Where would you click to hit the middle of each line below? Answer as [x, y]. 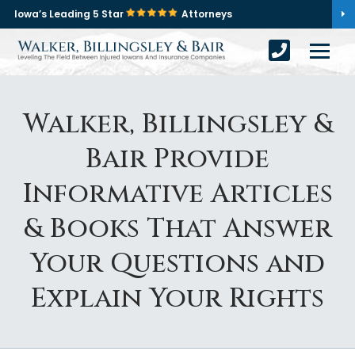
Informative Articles [177, 194]
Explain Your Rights [177, 299]
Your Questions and [177, 264]
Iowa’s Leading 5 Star [70, 14]
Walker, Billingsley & [177, 124]
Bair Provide [177, 159]
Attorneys [207, 14]
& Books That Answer [177, 229]
